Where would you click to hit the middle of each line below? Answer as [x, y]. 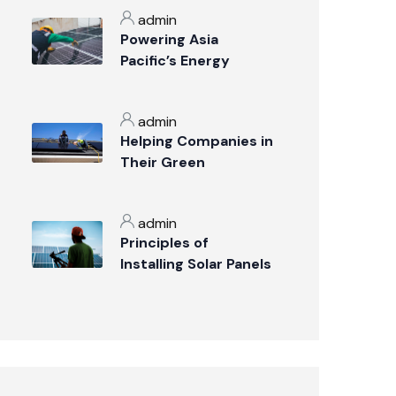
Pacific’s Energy [175, 61]
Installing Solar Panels [196, 264]
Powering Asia [169, 40]
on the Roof [161, 286]
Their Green [163, 163]
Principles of [164, 243]
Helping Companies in [197, 141]
